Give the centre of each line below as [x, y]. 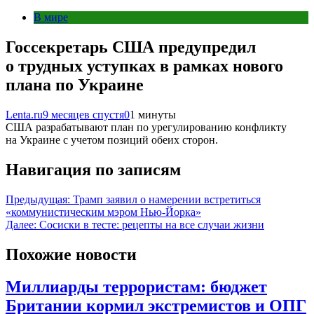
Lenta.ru [24, 114]
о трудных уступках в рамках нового [144, 66]
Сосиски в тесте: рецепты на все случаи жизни [152, 224]
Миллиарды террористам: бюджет [136, 287]
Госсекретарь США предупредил [131, 47]
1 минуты [153, 114]
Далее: [21, 224]
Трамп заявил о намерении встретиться [167, 199]
